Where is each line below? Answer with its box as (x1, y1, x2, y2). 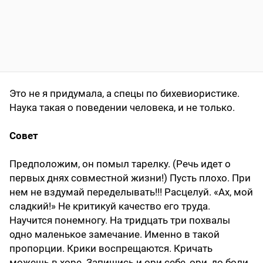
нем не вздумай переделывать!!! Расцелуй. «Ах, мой (9, 186, 253, 198)
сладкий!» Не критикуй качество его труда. (9, 200, 210, 213)
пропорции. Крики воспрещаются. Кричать (9, 242, 213, 255)
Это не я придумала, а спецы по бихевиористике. (9, 87, 240, 100)
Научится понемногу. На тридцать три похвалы (9, 214, 230, 227)
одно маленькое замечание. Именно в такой (9, 228, 220, 241)
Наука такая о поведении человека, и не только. (9, 102, 235, 114)
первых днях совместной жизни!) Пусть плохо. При (9, 172, 251, 184)
